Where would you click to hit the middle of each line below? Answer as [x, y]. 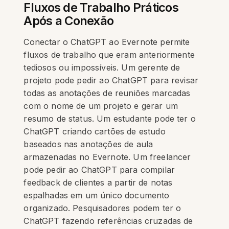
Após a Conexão [69, 21]
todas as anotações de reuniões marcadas [107, 93]
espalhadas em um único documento [97, 195]
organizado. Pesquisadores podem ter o [102, 208]
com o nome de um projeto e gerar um [101, 106]
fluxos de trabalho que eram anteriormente [109, 55]
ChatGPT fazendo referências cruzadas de [108, 221]
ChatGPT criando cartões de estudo [95, 131]
